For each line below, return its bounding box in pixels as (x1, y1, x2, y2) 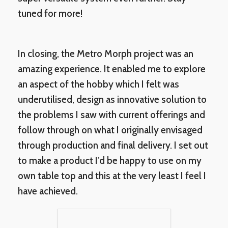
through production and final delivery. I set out (18, 139, 208, 152)
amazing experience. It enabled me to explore (18, 63, 206, 75)
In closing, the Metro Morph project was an (18, 48, 193, 60)
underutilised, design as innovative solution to (18, 94, 207, 106)
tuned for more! (18, 7, 82, 19)
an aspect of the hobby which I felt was (18, 78, 179, 91)
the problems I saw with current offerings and (18, 109, 205, 121)
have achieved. (18, 185, 78, 197)
